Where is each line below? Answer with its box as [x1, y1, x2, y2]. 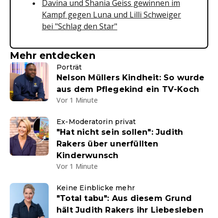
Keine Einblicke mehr [56, 183, 135, 192]
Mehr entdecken [10, 50, 95, 61]
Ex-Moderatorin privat [56, 117, 136, 126]
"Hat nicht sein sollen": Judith [56, 127, 183, 137]
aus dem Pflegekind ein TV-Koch [56, 85, 199, 94]
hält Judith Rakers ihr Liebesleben [56, 205, 203, 215]
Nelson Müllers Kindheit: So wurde [56, 73, 205, 82]
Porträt [56, 63, 82, 72]
